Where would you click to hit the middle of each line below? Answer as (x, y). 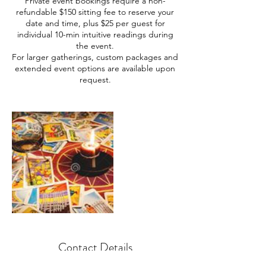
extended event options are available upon (95, 69)
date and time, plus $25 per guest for (95, 23)
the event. (95, 46)
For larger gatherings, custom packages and (95, 57)
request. (95, 80)
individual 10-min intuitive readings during (95, 35)
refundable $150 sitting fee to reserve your (95, 12)
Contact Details (95, 248)
